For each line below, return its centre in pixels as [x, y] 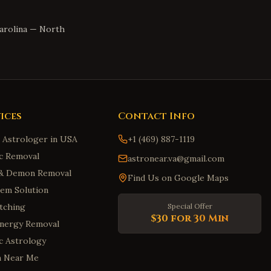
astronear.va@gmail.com [176, 158]
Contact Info [157, 116]
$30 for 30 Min [190, 218]
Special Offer [190, 206]
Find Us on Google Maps [178, 178]
